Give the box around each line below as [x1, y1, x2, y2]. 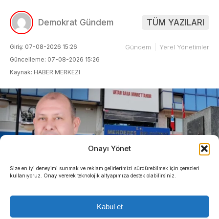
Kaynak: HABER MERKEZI [10, 68, 80, 76]
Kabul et [96, 202, 123, 211]
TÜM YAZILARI [147, 18, 204, 28]
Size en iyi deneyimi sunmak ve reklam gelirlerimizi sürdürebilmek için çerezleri [10, 165, 199, 171]
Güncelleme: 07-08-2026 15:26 [10, 56, 100, 64]
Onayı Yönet [88, 144, 131, 153]
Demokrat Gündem [38, 18, 113, 28]
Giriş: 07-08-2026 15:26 [10, 43, 77, 51]
